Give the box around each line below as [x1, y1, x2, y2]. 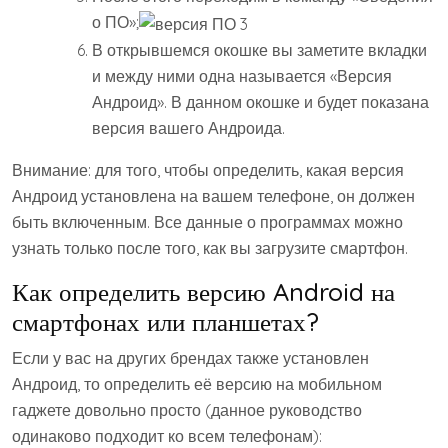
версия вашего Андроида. [92, 117, 285, 138]
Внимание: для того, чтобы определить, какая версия [12, 159, 404, 180]
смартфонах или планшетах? [12, 305, 319, 337]
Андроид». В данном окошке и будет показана [92, 91, 429, 112]
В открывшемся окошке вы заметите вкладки [92, 39, 427, 60]
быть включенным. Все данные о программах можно [12, 211, 403, 232]
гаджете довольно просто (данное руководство [12, 399, 362, 420]
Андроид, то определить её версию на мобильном [12, 373, 382, 394]
